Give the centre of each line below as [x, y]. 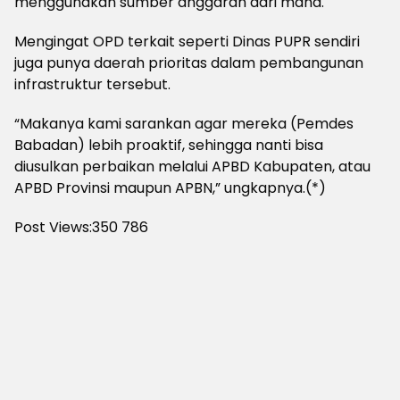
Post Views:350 [66, 227]
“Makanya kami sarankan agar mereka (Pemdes [184, 124]
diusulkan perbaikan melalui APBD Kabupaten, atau [192, 167]
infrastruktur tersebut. [92, 84]
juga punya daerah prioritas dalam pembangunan [189, 63]
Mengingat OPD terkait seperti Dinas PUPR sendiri [187, 42]
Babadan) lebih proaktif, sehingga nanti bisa [169, 145]
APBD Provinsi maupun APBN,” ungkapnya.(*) [170, 188]
